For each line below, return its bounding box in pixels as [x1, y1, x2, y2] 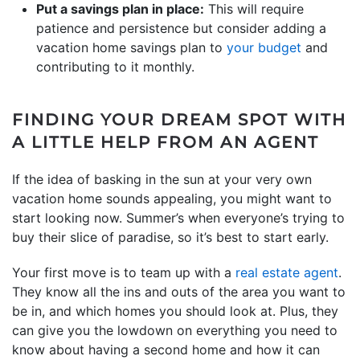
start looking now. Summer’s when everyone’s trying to [12, 210, 345, 226]
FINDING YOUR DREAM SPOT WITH [12, 110, 346, 129]
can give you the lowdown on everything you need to [12, 322, 337, 338]
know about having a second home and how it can [12, 342, 320, 358]
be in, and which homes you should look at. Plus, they [12, 303, 338, 319]
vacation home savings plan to [36, 39, 227, 55]
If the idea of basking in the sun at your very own [12, 171, 312, 187]
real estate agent [235, 264, 338, 280]
